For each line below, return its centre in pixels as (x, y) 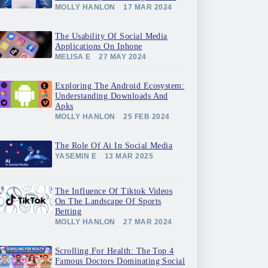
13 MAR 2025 (129, 156)
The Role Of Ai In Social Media (114, 146)
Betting (68, 211)
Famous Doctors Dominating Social (120, 261)
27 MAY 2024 (123, 57)
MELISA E (73, 57)
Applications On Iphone (99, 46)
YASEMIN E (76, 156)
